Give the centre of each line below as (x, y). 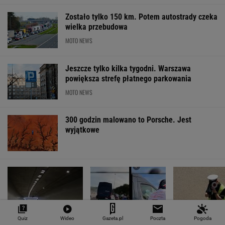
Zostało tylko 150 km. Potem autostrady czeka (141, 17)
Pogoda (202, 218)
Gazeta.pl (113, 218)
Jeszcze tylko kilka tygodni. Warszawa (128, 68)
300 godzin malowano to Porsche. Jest (128, 120)
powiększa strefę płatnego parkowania (128, 78)
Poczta (157, 218)
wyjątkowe (82, 130)
